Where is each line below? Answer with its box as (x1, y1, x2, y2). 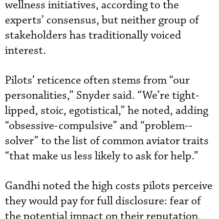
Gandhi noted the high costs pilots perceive (5, 178, 213, 193)
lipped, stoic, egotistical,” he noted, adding (5, 103, 208, 118)
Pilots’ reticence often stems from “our (5, 73, 190, 88)
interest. (5, 43, 46, 58)
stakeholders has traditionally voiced (5, 28, 181, 43)
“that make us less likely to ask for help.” (5, 149, 198, 163)
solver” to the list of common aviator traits (5, 133, 209, 148)
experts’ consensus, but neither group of (5, 13, 199, 27)
